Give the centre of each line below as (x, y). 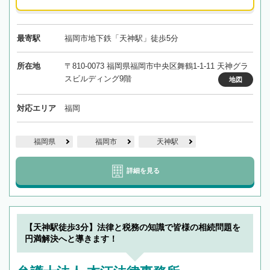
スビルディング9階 (98, 79)
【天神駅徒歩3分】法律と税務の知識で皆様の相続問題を (133, 228)
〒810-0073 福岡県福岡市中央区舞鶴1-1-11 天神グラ (156, 66)
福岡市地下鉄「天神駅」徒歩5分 (121, 39)
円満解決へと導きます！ (71, 239)
